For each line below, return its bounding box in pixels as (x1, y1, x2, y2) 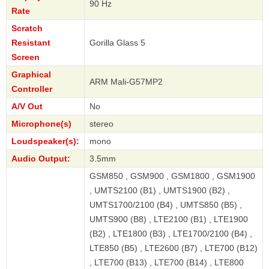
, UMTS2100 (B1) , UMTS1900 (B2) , (89, 185, 230, 195)
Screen (11, 52, 40, 62)
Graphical (11, 69, 51, 79)
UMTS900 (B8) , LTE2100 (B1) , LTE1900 (89, 214, 248, 224)
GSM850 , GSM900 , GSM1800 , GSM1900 (89, 171, 255, 181)
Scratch (11, 23, 43, 33)
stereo (89, 118, 113, 128)
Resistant (11, 37, 50, 47)
